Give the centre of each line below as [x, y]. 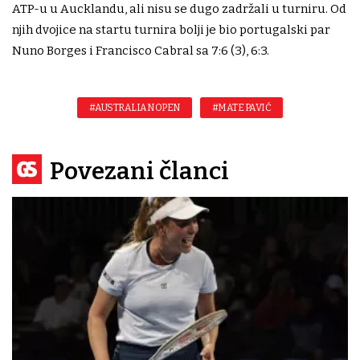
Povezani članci [139, 172]
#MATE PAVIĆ [241, 108]
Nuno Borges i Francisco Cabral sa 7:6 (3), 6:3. [141, 51]
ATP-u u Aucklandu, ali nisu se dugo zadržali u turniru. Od [179, 9]
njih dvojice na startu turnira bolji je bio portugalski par [171, 30]
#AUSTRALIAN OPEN [134, 108]
